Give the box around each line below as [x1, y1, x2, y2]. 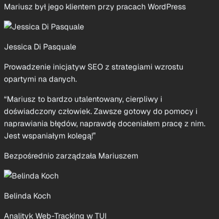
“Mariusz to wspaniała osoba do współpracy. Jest [4, 194, 182, 205]
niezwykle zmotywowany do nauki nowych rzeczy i [4, 206, 188, 217]
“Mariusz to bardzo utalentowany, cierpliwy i [4, 57, 162, 68]
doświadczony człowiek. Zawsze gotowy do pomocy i [4, 69, 197, 80]
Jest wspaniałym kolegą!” [4, 94, 96, 105]
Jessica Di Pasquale [4, 5, 76, 16]
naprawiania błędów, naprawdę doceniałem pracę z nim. [4, 82, 205, 92]
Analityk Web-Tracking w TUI [4, 174, 107, 185]
